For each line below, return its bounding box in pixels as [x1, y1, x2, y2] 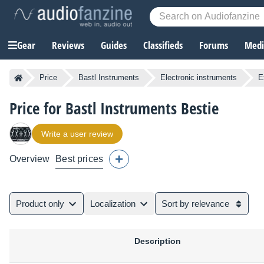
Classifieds [143, 38, 183, 52]
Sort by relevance [161, 199, 229, 209]
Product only [16, 199, 64, 209]
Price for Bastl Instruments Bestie [9, 97, 219, 120]
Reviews [52, 38, 84, 52]
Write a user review [41, 129, 113, 139]
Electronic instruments [160, 73, 237, 82]
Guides [101, 38, 127, 52]
